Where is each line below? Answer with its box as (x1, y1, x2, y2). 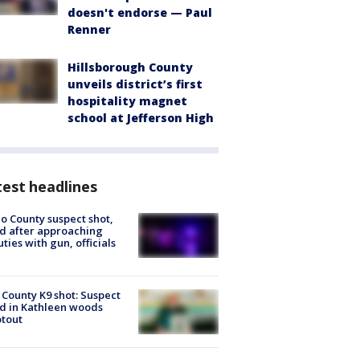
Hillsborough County (67, 59, 193, 75)
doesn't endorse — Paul (67, 4, 212, 20)
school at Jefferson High (67, 109, 214, 125)
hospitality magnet (67, 92, 187, 108)
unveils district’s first (67, 76, 202, 92)
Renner (67, 21, 111, 37)
